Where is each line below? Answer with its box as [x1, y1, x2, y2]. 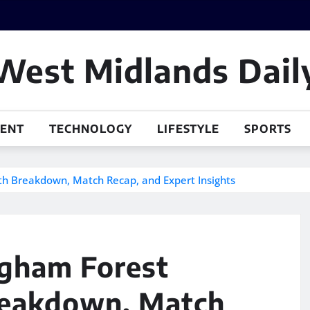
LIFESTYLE [157, 121, 219, 136]
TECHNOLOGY [49, 121, 132, 136]
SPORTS [244, 121, 291, 136]
